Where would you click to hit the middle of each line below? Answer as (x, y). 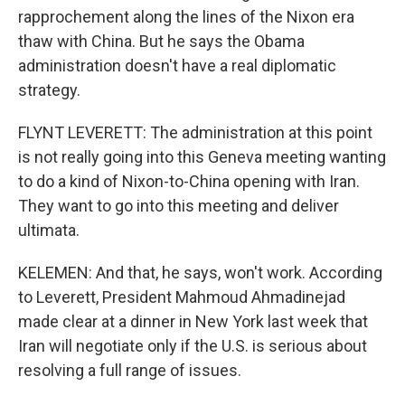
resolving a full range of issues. (130, 370)
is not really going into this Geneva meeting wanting (202, 157)
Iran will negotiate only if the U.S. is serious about (193, 346)
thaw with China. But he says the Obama (161, 41)
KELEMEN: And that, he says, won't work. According (200, 273)
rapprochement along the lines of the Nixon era (186, 17)
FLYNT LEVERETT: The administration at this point (195, 132)
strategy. (49, 90)
